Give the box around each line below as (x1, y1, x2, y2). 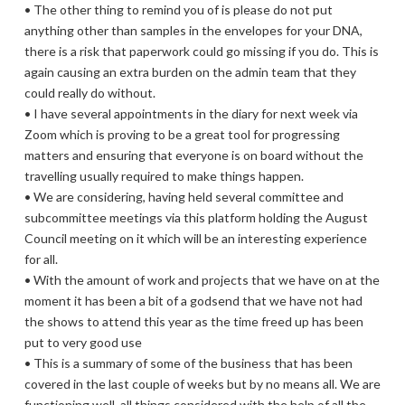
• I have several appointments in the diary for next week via (24, 106, 358, 121)
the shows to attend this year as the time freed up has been (24, 314, 363, 329)
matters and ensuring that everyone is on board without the (24, 147, 363, 163)
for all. (24, 251, 58, 267)
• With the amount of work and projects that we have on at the (24, 272, 380, 287)
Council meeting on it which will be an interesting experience (24, 231, 367, 246)
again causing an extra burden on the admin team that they (24, 64, 356, 80)
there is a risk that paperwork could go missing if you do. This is (24, 43, 379, 59)
